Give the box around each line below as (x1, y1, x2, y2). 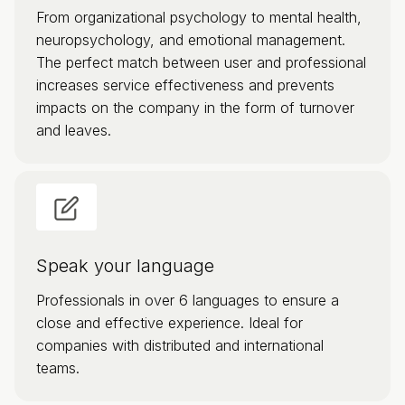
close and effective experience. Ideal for (36, 313, 303, 332)
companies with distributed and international (36, 335, 324, 354)
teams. (36, 358, 80, 377)
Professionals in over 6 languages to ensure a (36, 290, 339, 309)
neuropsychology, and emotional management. (36, 30, 345, 49)
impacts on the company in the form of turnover (36, 98, 354, 117)
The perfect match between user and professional (36, 52, 366, 71)
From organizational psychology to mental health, (36, 7, 362, 26)
